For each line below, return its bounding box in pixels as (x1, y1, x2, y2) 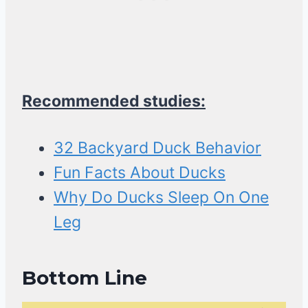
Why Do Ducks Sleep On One (54, 188, 269, 208)
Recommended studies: (22, 91, 206, 111)
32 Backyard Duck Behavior (54, 138, 261, 158)
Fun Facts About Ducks (54, 163, 225, 183)
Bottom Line (22, 266, 147, 290)
